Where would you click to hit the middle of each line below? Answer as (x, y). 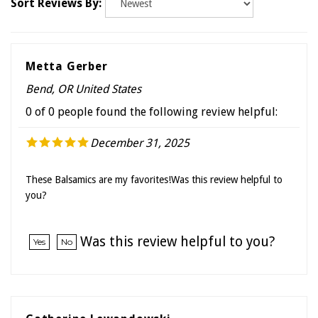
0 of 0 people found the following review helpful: (152, 97)
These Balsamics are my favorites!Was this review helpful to (154, 165)
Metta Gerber (67, 52)
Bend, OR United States (83, 75)
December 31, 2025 (140, 128)
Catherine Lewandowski (98, 304)
